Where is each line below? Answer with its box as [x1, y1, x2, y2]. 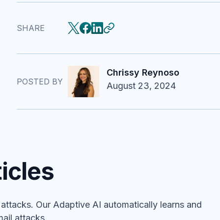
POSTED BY [17, 77, 63, 86]
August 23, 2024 [107, 81, 176, 91]
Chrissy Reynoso [107, 67, 179, 78]
